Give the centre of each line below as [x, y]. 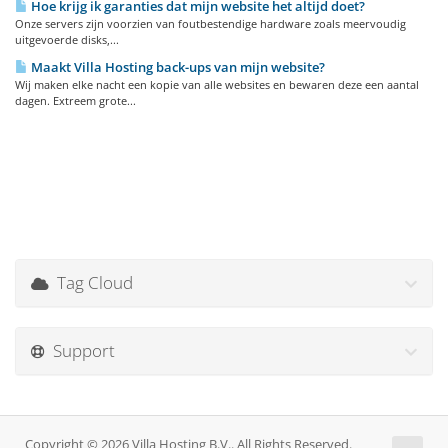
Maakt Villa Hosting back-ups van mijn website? [176, 67]
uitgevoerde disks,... [67, 39]
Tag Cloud [91, 282]
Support [80, 350]
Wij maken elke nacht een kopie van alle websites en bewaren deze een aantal [217, 84]
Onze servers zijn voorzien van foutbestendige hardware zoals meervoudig [210, 23]
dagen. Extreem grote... [75, 100]
